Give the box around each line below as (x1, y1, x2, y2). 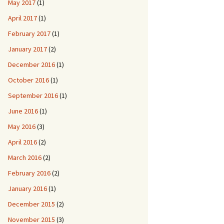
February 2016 (8, 168, 50, 177)
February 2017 (8, 29, 50, 38)
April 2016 (8, 137, 37, 146)
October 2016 (8, 75, 49, 84)
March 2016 (8, 153, 41, 162)
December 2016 (8, 60, 55, 69)
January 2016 (8, 184, 47, 193)
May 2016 (8, 122, 35, 131)
